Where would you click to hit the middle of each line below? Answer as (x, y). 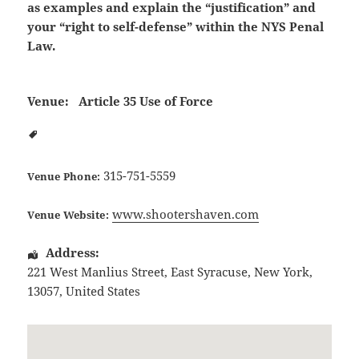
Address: (72, 253)
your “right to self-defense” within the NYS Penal (176, 27)
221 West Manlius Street (96, 272)
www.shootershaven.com (185, 214)
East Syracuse (210, 272)
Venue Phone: (64, 177)
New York (282, 272)
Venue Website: (68, 215)
